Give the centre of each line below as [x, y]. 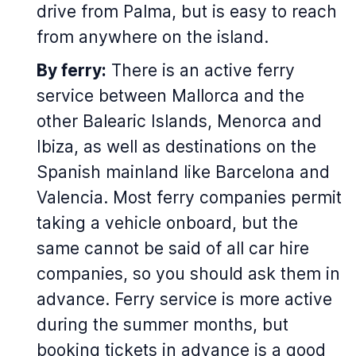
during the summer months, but [163, 325]
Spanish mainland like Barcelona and [183, 172]
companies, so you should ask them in [188, 274]
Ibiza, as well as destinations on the [176, 147]
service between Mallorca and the [170, 96]
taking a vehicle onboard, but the [167, 223]
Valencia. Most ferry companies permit [189, 198]
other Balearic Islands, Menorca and [179, 122]
